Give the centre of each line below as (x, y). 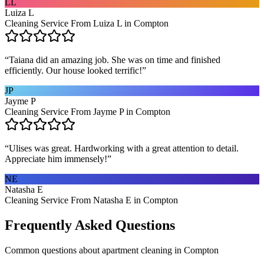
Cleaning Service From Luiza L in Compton (87, 23)
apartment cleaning (137, 250)
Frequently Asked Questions (90, 225)
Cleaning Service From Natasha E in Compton (91, 200)
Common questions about (53, 250)
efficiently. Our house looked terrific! (73, 70)
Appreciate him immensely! (56, 159)
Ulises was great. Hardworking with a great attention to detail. (124, 148)
